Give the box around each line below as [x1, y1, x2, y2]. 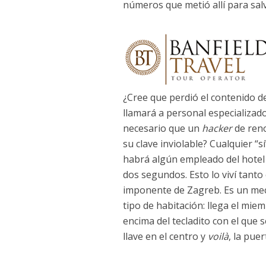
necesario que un [123, 122, 202, 135]
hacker [202, 122, 232, 135]
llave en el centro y [123, 230, 208, 243]
